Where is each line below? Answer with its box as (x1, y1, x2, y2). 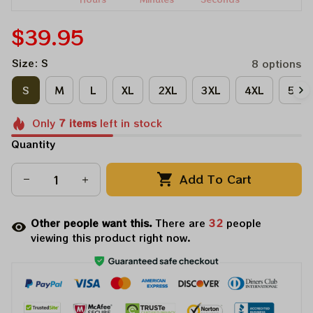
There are (156, 215, 209, 230)
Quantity (11, 136, 55, 151)
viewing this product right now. (31, 230, 191, 245)
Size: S (12, 56, 48, 70)
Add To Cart (180, 170, 252, 188)
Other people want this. (31, 215, 156, 230)
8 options (252, 57, 301, 71)
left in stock (96, 116, 162, 130)
